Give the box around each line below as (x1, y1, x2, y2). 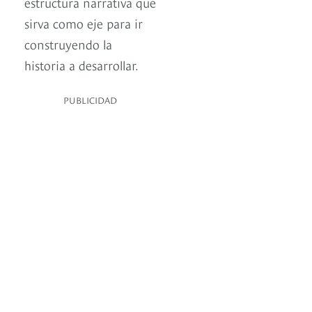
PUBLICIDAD (63, 93, 117, 107)
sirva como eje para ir (24, 14, 143, 32)
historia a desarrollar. (24, 56, 139, 74)
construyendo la (24, 35, 112, 53)
